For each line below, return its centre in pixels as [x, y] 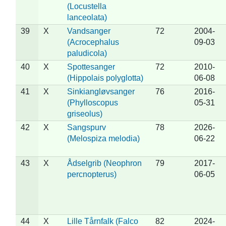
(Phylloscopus [92, 102]
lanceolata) [87, 17]
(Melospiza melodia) [103, 138]
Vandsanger [89, 31]
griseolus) [84, 114]
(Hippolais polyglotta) [105, 78]
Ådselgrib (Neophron [104, 163]
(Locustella [87, 6]
